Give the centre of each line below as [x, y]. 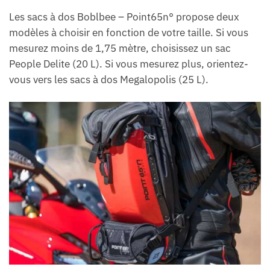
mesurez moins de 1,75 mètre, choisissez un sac [120, 48]
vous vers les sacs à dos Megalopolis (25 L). [109, 79]
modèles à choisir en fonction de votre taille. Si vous [129, 32]
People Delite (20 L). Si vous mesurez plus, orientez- [129, 64]
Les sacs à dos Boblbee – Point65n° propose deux [124, 17]
